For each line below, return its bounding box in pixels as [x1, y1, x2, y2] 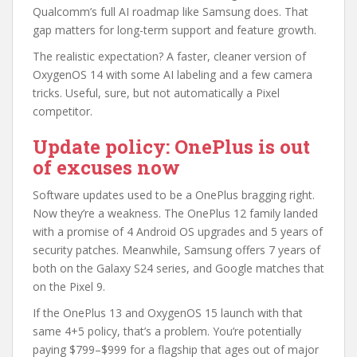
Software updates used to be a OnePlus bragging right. [33, 186, 315, 202]
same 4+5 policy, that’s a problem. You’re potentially [33, 323, 301, 339]
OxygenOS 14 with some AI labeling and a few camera [33, 66, 312, 82]
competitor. [33, 103, 92, 119]
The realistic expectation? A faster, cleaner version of [33, 48, 306, 64]
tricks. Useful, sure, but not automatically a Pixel [33, 84, 280, 100]
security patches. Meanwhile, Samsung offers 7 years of [33, 241, 320, 257]
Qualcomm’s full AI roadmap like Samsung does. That [33, 3, 308, 19]
